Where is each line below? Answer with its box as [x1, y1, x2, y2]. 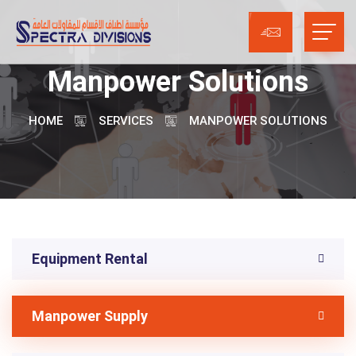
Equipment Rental [32, 250, 148, 267]
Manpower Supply [32, 308, 148, 324]
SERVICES [99, 114, 153, 128]
